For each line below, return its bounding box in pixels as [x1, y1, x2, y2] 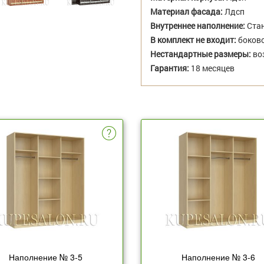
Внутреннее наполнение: [150, 20, 245, 32]
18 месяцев [189, 62, 235, 74]
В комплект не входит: [150, 34, 236, 46]
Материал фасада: [150, 6, 223, 18]
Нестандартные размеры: [150, 48, 251, 60]
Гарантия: [150, 62, 189, 74]
